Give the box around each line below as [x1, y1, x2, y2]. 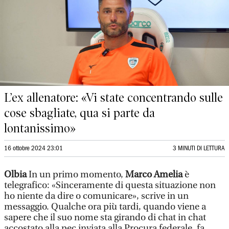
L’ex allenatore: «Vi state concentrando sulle [4, 90, 223, 105]
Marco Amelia [125, 169, 182, 180]
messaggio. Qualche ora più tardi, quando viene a [4, 201, 206, 212]
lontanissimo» [4, 121, 76, 135]
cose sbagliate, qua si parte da [4, 106, 155, 120]
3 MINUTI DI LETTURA [173, 146, 225, 151]
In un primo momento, [29, 169, 125, 180]
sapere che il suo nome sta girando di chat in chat [4, 212, 206, 223]
